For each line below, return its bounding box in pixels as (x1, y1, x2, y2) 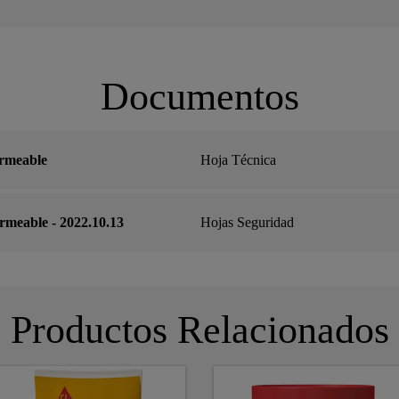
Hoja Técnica (200, 151, 276, 167)
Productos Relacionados (10, 308, 389, 353)
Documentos (100, 75, 299, 119)
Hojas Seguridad (200, 214, 294, 230)
